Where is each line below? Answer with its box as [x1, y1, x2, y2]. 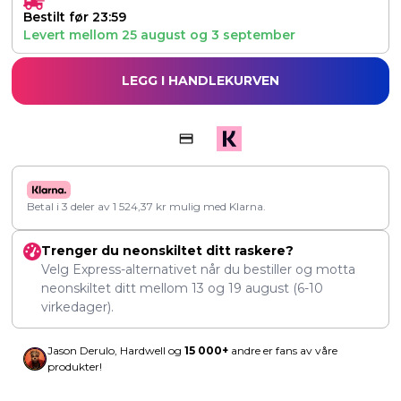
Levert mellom [23, 27, 122, 44]
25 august [122, 27, 186, 44]
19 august [228, 280, 289, 297]
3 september [211, 27, 295, 44]
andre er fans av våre [228, 344, 337, 358]
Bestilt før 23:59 [23, 9, 126, 26]
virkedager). [41, 299, 114, 316]
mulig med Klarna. [166, 200, 266, 214]
